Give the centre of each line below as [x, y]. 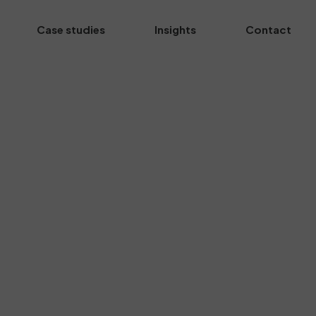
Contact [268, 29]
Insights [175, 29]
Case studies [71, 29]
